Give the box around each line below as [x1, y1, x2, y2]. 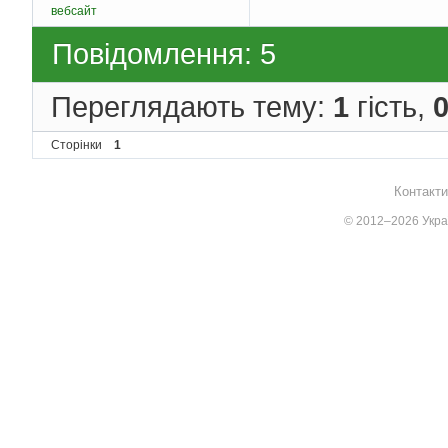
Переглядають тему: [51, 89, 333, 123]
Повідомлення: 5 [52, 37, 276, 71]
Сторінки [51, 138, 102, 153]
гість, [349, 89, 433, 123]
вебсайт [51, 4, 97, 19]
